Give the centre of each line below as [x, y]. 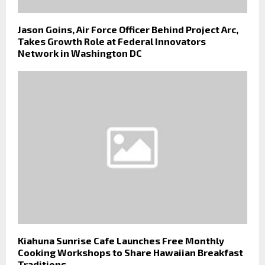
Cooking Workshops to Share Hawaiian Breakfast [130, 252]
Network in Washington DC [80, 53]
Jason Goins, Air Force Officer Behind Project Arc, [128, 30]
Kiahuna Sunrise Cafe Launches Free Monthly [121, 240]
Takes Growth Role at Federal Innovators [112, 41]
